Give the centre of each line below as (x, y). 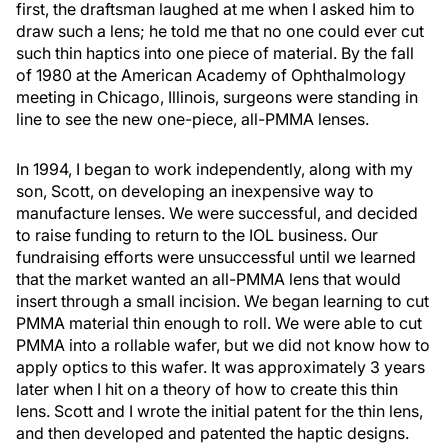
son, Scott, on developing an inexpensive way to (195, 191)
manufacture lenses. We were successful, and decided (217, 213)
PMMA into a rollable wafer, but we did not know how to (223, 345)
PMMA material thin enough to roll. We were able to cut (219, 323)
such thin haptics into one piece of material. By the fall (215, 53)
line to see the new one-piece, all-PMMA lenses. (192, 119)
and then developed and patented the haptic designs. (212, 433)
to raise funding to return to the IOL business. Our (197, 235)
